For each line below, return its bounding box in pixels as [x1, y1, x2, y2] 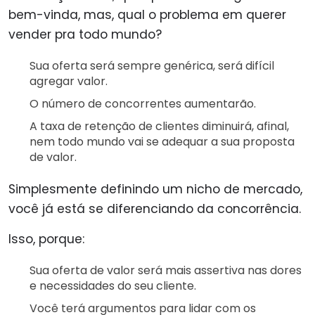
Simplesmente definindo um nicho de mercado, [8, 180, 302, 198]
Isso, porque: [8, 230, 84, 247]
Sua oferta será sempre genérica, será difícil [30, 57, 274, 74]
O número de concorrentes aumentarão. [30, 95, 256, 112]
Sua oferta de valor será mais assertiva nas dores [30, 262, 302, 278]
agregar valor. [30, 72, 108, 89]
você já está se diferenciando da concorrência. [8, 200, 304, 217]
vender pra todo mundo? [8, 25, 162, 43]
